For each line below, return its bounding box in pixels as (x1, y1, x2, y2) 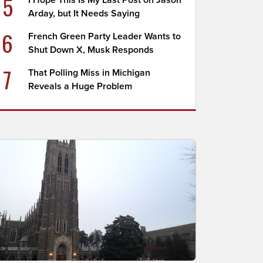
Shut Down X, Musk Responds (28, 44, 154, 56)
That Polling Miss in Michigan (28, 67, 151, 79)
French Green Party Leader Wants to (28, 31, 181, 42)
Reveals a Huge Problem (28, 80, 133, 92)
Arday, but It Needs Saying (28, 8, 140, 19)
